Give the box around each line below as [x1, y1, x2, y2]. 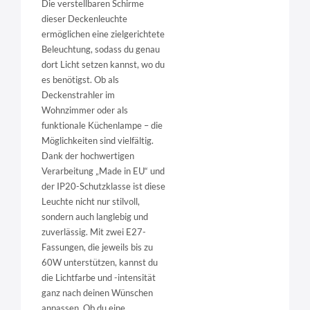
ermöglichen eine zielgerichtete [42, 28, 165, 40]
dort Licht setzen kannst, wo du [42, 59, 165, 71]
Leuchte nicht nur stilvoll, [42, 196, 140, 208]
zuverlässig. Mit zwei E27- [42, 226, 146, 238]
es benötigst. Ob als [42, 74, 119, 86]
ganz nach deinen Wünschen [42, 287, 153, 299]
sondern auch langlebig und [42, 211, 148, 223]
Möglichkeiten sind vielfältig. [42, 135, 154, 147]
